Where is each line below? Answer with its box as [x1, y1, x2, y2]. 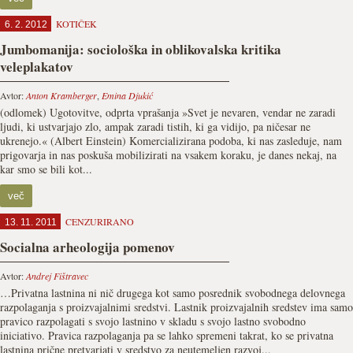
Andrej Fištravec [26, 269, 88, 282]
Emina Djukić [102, 89, 153, 102]
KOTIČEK [56, 17, 97, 30]
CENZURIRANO [65, 215, 134, 228]
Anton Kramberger [26, 89, 97, 102]
